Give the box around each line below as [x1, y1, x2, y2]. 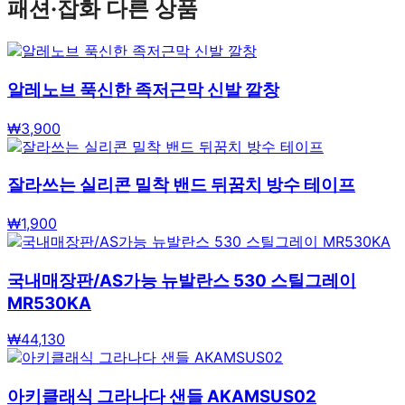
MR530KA [7, 292, 91, 314]
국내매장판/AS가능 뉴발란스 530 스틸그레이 [7, 269, 356, 291]
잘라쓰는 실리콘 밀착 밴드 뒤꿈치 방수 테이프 [7, 174, 355, 196]
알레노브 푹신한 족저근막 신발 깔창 [7, 79, 279, 100]
